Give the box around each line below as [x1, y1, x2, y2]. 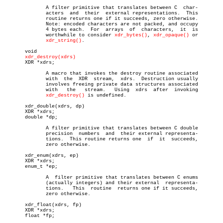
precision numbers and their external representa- [4, 131, 28, 136]
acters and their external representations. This [4, 10, 28, 16]
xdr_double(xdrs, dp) [4, 104, 85, 109]
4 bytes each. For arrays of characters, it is [4, 27, 28, 32]
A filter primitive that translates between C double [4, 125, 28, 131]
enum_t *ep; [4, 164, 58, 169]
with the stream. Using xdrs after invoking [4, 87, 28, 93]
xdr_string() [46, 38, 82, 43]
